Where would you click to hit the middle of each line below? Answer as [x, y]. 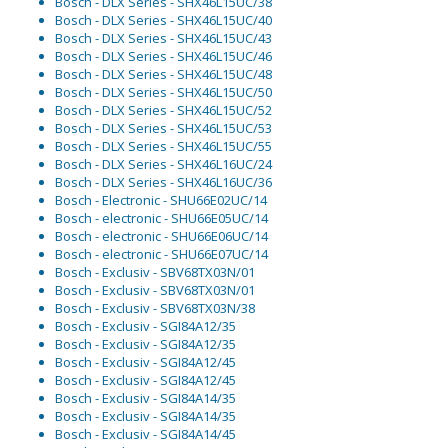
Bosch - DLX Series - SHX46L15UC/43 [163, 38]
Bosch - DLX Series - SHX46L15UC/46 [163, 56]
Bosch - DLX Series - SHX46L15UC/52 [163, 110]
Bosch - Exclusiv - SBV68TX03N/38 [155, 308]
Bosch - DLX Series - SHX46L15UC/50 [163, 92]
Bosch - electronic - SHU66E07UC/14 [161, 254]
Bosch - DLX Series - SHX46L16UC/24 [163, 164]
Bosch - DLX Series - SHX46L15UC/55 [163, 146]
